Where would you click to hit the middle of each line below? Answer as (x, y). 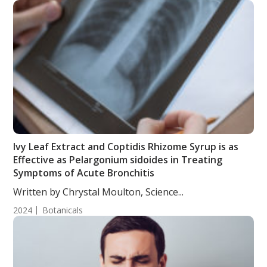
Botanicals (63, 210)
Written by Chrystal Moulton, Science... (99, 192)
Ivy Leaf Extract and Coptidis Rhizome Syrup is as (126, 147)
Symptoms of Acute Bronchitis (84, 173)
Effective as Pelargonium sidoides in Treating (118, 160)
